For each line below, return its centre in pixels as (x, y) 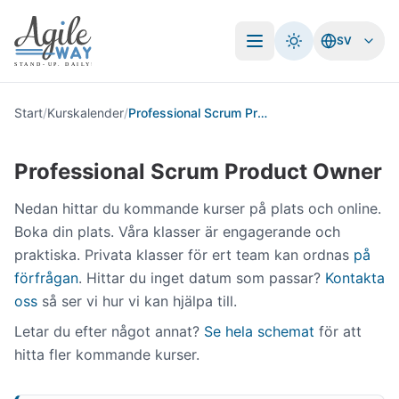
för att (338, 331)
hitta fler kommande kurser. (107, 354)
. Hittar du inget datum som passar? (202, 278)
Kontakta (355, 278)
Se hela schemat (259, 331)
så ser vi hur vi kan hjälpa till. (137, 301)
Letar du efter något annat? (109, 331)
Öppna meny (296, 50)
